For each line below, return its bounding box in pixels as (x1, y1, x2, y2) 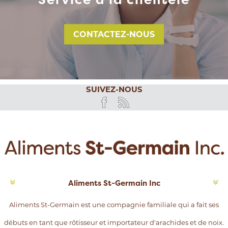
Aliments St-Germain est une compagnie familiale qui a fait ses (9, 200, 219, 209)
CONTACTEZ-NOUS (73, 30, 155, 40)
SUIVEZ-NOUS (85, 84, 142, 95)
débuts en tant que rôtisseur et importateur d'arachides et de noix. (4, 218, 224, 226)
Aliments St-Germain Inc (68, 177, 160, 188)
